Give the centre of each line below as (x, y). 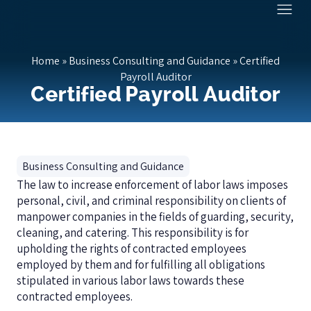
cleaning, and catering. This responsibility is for (133, 233)
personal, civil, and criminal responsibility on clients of (151, 201)
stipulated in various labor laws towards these (131, 280)
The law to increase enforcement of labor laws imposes (152, 185)
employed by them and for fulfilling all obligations (141, 264)
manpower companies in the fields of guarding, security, (155, 217)
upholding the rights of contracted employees (132, 249)
